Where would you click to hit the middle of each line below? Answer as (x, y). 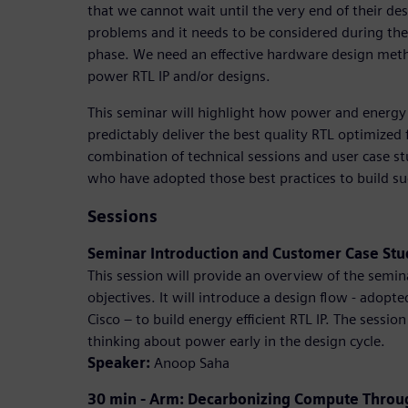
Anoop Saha (190, 363)
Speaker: (119, 363)
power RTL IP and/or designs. (179, 76)
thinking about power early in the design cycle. (236, 342)
